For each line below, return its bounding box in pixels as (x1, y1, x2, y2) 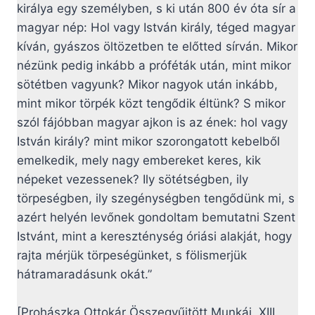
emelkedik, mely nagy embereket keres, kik (17, 153, 261, 168)
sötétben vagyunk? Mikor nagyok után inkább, (17, 77, 278, 92)
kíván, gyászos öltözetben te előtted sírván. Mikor (17, 39, 297, 54)
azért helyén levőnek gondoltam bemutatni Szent (17, 210, 295, 225)
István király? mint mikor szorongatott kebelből (17, 134, 280, 149)
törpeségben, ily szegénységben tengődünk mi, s (17, 191, 295, 206)
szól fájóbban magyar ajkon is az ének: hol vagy (17, 115, 288, 130)
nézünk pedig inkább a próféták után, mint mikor (17, 58, 291, 73)
